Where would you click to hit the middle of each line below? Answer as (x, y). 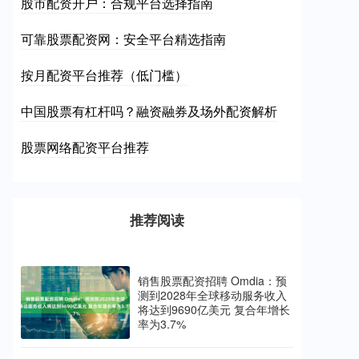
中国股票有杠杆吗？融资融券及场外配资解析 (149, 111)
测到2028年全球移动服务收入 (212, 295)
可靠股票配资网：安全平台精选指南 (123, 39)
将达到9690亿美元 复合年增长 (214, 310)
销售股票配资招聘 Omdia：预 (212, 281)
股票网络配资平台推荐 (85, 147)
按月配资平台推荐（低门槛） (104, 75)
